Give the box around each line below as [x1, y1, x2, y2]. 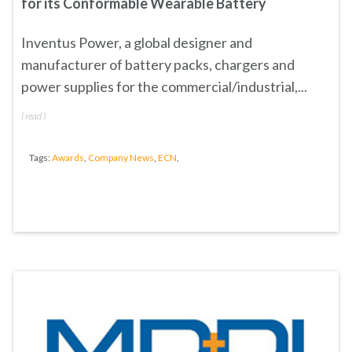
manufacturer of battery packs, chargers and [21, 56, 295, 73]
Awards [52, 152, 84, 163]
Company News [88, 152, 154, 163]
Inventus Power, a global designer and [21, 34, 252, 51]
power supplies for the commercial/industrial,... [21, 78, 307, 95]
